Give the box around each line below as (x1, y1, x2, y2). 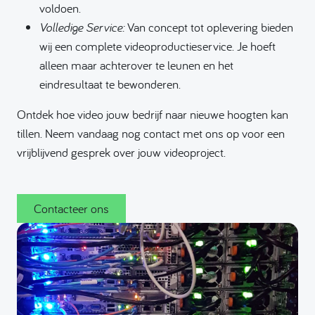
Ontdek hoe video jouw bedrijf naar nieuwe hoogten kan (17, 106, 288, 123)
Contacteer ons (33, 200, 109, 217)
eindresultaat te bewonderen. (39, 76, 181, 93)
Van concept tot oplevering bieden (124, 19, 293, 36)
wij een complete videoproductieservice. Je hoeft (39, 38, 276, 55)
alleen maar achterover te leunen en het (39, 57, 233, 74)
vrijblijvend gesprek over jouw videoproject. (17, 144, 226, 161)
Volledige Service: (39, 19, 124, 36)
